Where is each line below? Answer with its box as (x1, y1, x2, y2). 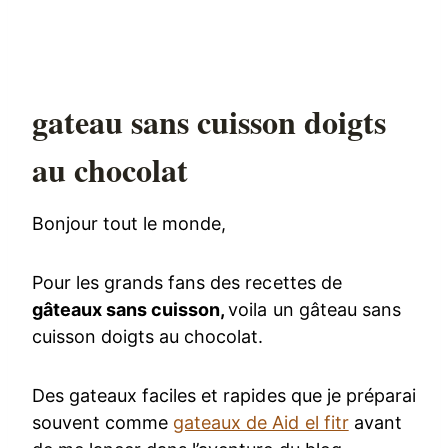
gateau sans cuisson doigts (32, 97, 387, 145)
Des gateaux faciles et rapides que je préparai (32, 384, 416, 406)
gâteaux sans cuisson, (32, 298, 229, 320)
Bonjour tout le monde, (32, 212, 227, 234)
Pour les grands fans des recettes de (32, 271, 342, 293)
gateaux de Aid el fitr (173, 411, 349, 433)
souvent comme (32, 411, 174, 433)
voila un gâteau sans (228, 298, 401, 320)
